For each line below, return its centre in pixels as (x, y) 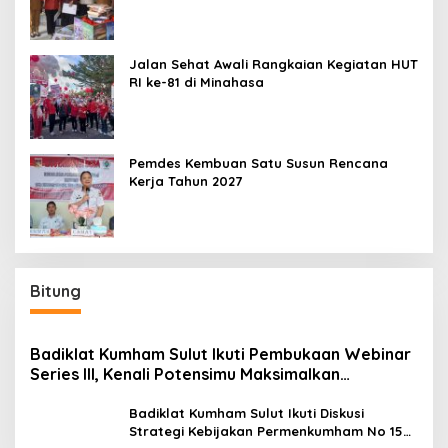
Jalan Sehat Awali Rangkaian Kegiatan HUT (273, 63)
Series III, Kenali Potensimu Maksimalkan (185, 373)
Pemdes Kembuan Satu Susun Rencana (258, 162)
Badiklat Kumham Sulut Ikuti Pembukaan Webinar (220, 353)
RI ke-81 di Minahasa (196, 81)
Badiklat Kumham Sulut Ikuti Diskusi (246, 412)
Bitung (55, 290)
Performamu (79, 393)
